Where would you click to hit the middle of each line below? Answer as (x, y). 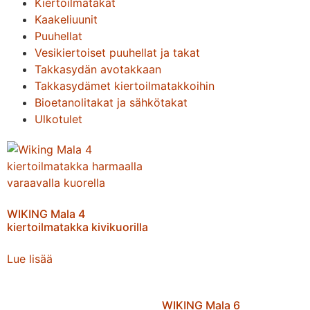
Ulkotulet (58, 119)
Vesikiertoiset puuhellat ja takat (117, 52)
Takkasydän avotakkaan (98, 69)
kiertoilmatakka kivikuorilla (77, 227)
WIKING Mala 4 (46, 213)
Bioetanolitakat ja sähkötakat (111, 102)
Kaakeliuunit (66, 19)
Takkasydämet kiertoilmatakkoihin (125, 85)
